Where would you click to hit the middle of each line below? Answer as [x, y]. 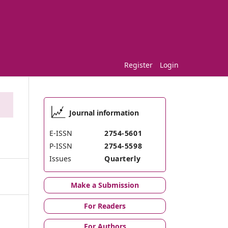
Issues [60, 158]
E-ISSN [61, 133]
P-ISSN [61, 146]
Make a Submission [105, 185]
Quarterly [123, 158]
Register [138, 65]
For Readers [105, 206]
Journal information [104, 112]
